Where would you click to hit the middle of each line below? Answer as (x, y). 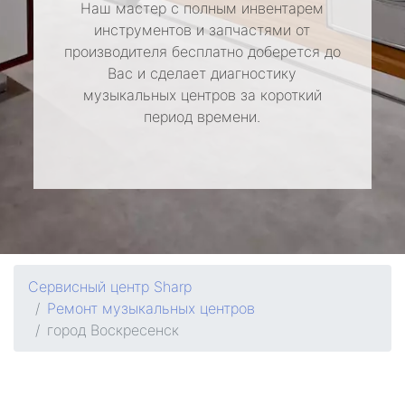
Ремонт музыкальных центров (151, 308)
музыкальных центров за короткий (202, 95)
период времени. (202, 117)
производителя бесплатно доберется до (202, 52)
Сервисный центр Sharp (110, 287)
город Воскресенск (113, 330)
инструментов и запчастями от (202, 30)
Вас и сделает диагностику (202, 73)
